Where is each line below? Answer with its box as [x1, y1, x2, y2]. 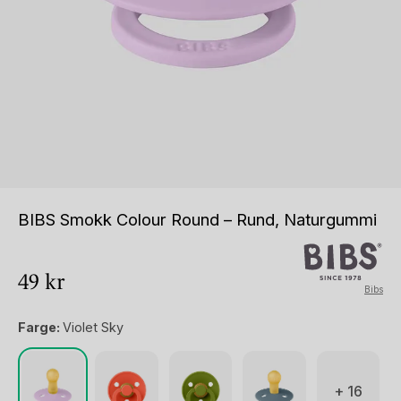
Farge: [18, 320, 63, 336]
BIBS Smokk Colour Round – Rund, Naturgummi [18, 209, 377, 230]
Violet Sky [63, 320, 124, 336]
